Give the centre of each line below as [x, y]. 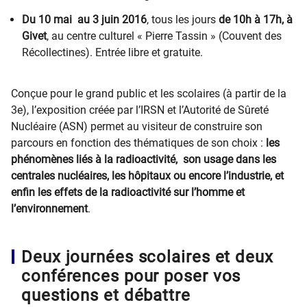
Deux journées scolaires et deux [147, 257]
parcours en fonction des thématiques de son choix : [138, 143]
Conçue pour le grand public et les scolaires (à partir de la [149, 94]
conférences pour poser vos [131, 276]
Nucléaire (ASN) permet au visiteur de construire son [137, 126]
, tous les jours [183, 20]
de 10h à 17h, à [256, 20]
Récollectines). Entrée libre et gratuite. [112, 52]
